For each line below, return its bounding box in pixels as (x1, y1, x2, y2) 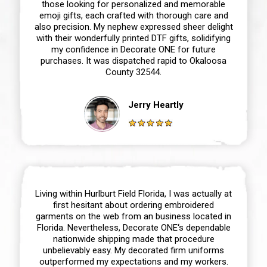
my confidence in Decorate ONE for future (51, 44, 216, 55)
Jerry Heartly (128, 99, 184, 110)
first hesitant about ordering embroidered (53, 199, 214, 210)
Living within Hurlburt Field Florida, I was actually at (35, 188, 232, 199)
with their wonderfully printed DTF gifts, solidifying (36, 32, 231, 44)
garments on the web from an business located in (36, 210, 231, 222)
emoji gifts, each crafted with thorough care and (39, 10, 228, 21)
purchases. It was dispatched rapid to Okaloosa (41, 55, 226, 66)
